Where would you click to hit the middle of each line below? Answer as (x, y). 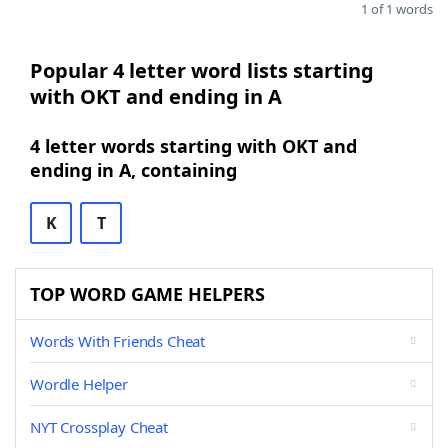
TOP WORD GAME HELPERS (147, 294)
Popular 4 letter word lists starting (202, 70)
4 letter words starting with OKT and (193, 146)
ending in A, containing (133, 170)
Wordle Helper (79, 384)
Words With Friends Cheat (118, 341)
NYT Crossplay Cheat (99, 427)
